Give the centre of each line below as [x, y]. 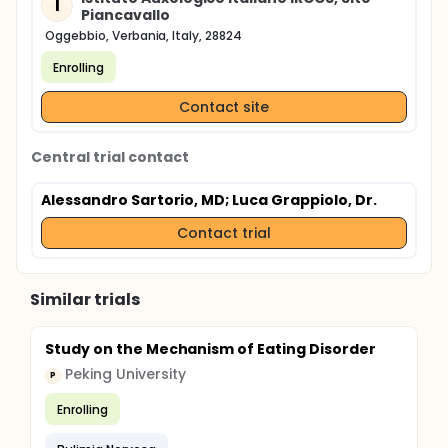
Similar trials [85, 299]
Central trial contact [110, 157]
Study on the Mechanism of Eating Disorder [210, 349]
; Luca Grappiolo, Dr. [301, 200]
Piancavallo [125, 15]
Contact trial [224, 232]
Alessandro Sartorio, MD [133, 200]
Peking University [125, 374]
